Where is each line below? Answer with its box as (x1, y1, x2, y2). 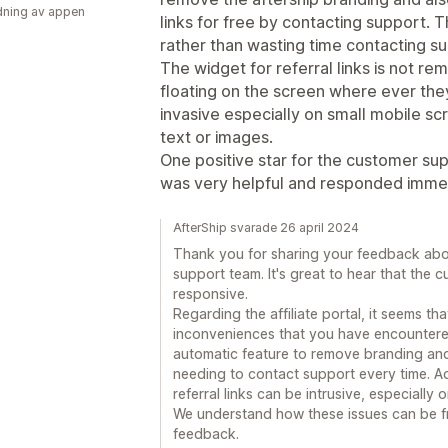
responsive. (173, 285, 248, 302)
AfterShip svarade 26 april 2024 (173, 220, 359, 235)
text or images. (160, 127, 273, 147)
